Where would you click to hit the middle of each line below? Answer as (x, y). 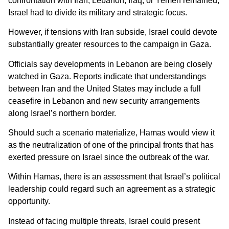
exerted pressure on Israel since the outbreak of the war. (109, 157)
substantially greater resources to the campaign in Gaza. (110, 44)
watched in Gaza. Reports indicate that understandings (107, 76)
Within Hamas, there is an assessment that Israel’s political (114, 177)
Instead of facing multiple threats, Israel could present (104, 221)
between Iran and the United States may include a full (105, 88)
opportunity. (29, 201)
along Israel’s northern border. (62, 113)
